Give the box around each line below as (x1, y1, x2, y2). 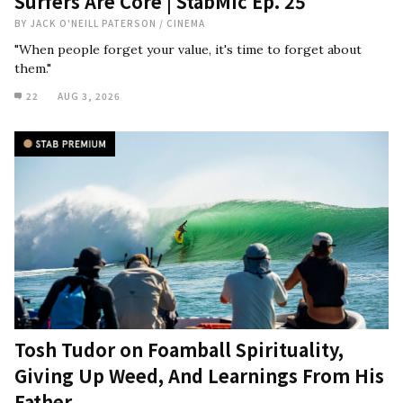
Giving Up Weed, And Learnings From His (14, 363, 384, 389)
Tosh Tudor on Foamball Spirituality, (14, 336, 344, 363)
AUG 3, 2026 (58, 89, 121, 103)
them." (14, 60, 51, 76)
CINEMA (166, 16, 205, 30)
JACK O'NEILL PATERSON (30, 16, 159, 30)
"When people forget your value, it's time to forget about (14, 41, 362, 58)
